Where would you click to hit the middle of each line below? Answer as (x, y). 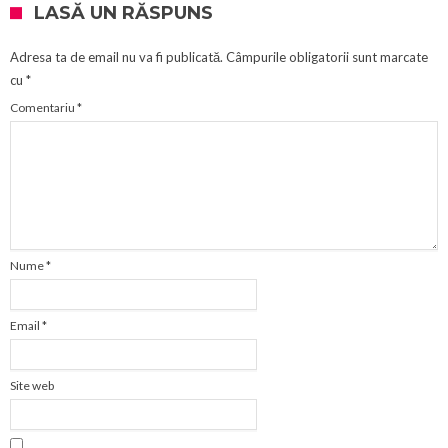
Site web (32, 385)
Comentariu (43, 107)
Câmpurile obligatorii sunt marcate (327, 56)
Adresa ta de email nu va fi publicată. (116, 56)
